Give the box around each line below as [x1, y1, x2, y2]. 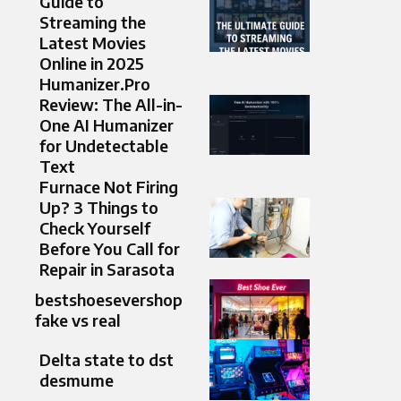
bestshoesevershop [35, 288, 183, 310]
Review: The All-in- [39, 94, 183, 115]
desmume [39, 370, 114, 391]
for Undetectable [39, 135, 168, 157]
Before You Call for [39, 238, 180, 260]
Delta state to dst [39, 349, 174, 371]
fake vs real [35, 309, 121, 330]
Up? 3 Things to [39, 197, 158, 218]
